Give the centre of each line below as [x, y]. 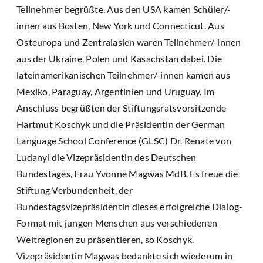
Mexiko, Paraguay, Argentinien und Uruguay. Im [116, 92]
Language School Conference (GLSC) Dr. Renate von [124, 141]
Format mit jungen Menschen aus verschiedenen [117, 223]
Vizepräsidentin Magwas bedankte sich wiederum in [124, 256]
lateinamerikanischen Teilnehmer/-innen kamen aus [123, 75]
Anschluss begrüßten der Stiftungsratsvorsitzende [121, 108]
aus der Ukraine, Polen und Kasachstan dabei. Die [119, 59]
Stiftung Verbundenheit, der [75, 190]
